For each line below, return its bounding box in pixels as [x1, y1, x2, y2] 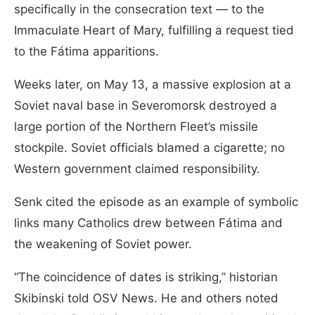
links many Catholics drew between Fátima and [14, 216, 283, 231]
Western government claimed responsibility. [14, 162, 260, 176]
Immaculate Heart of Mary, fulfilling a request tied [14, 23, 294, 38]
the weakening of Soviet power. [14, 237, 195, 252]
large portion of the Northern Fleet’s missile [14, 120, 258, 134]
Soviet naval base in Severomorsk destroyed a [14, 98, 277, 113]
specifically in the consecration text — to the [14, 2, 264, 17]
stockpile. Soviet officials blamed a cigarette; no [14, 141, 285, 155]
